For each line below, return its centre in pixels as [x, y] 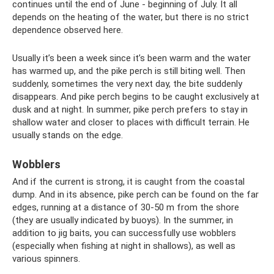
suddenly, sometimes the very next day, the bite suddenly [127, 84]
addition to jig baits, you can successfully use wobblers [124, 233]
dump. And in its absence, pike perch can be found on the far [135, 195]
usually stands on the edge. [68, 135]
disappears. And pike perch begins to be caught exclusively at [136, 97]
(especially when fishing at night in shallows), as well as [124, 246]
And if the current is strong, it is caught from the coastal [128, 182]
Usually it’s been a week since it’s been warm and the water [131, 58]
